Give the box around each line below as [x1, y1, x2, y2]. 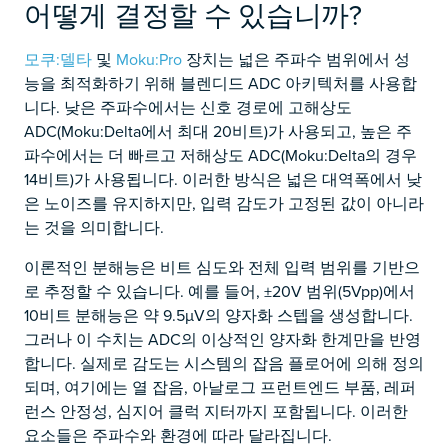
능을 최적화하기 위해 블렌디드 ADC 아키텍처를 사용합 [24, 72, 417, 94]
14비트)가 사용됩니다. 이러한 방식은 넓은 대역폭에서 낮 [24, 168, 422, 190]
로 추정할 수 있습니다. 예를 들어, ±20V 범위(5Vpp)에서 [24, 280, 415, 302]
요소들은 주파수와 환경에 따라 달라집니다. [24, 424, 332, 446]
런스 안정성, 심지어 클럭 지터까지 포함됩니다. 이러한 [24, 400, 408, 422]
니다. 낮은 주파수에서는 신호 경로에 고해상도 [24, 96, 352, 118]
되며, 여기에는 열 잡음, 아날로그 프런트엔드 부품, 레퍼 [24, 376, 416, 398]
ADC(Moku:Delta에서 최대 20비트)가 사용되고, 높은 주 [24, 120, 412, 142]
